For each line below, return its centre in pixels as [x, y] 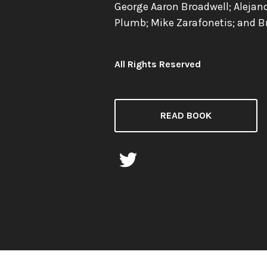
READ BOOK [186, 115]
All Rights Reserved [158, 64]
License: [131, 71]
